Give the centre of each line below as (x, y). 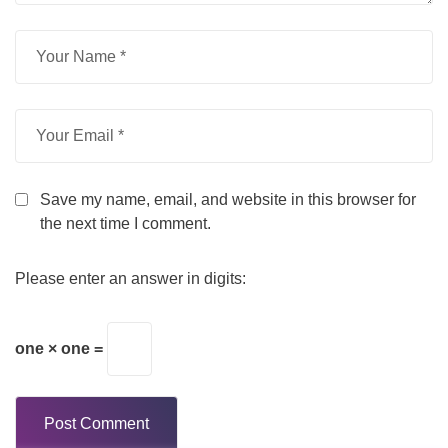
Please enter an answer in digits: (130, 279)
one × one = (61, 349)
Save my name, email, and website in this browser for (228, 200)
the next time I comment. (125, 224)
